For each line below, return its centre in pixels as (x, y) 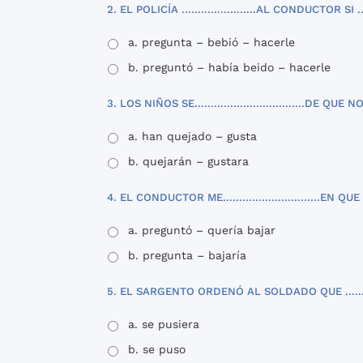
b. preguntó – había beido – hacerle (229, 67)
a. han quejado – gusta (192, 136)
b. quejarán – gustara (188, 161)
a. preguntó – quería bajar (202, 230)
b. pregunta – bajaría (187, 255)
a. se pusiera (164, 324)
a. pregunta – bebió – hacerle (211, 42)
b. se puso (157, 349)
